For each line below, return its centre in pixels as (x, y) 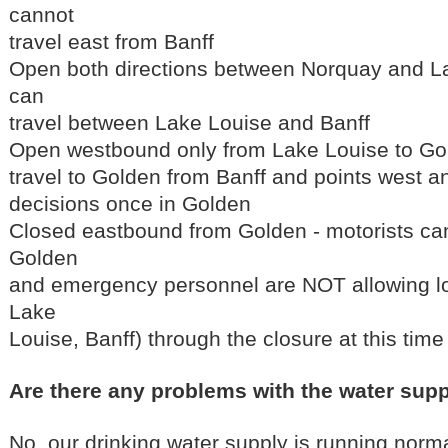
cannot (41, 14)
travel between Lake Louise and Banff (189, 122)
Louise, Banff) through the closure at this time (226, 338)
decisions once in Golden (130, 203)
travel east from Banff (111, 41)
